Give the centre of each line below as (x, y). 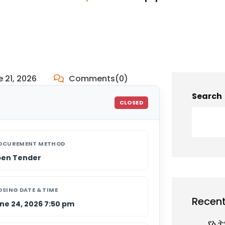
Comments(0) (97, 78)
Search (207, 96)
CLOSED (131, 102)
